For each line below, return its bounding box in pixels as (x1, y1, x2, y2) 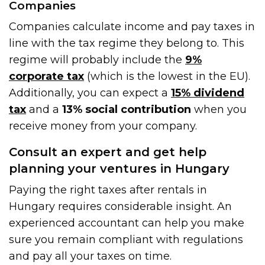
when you (191, 102, 247, 116)
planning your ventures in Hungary (9, 161, 230, 176)
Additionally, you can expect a (9, 86, 172, 99)
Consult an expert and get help (9, 144, 206, 159)
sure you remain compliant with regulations (9, 232, 244, 246)
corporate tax (9, 69, 85, 83)
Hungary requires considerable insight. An (9, 199, 232, 213)
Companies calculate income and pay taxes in (9, 20, 256, 33)
